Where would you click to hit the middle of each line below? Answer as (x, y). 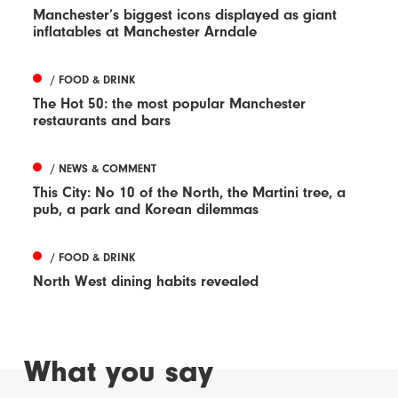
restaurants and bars (102, 120)
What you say (119, 371)
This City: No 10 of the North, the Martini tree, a (190, 192)
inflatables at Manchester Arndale (145, 31)
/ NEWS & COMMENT (104, 168)
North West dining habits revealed (146, 281)
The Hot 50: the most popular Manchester (170, 103)
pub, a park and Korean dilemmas (146, 209)
